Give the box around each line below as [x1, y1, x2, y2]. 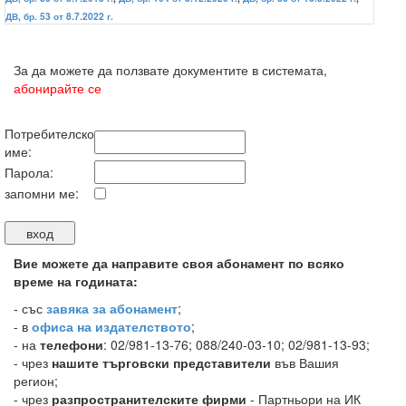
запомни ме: [5, 184, 79, 202]
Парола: [5, 163, 53, 181]
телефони [40, 335, 103, 353]
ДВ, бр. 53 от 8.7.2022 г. [5, 10, 113, 23]
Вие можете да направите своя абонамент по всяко [14, 254, 344, 272]
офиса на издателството [32, 317, 191, 335]
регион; [14, 372, 58, 390]
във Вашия [271, 353, 339, 372]
